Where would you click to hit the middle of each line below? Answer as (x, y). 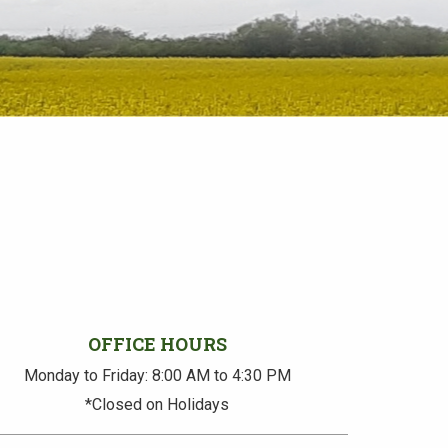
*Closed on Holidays (157, 404)
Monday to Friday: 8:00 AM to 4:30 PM (157, 375)
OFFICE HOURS (157, 344)
